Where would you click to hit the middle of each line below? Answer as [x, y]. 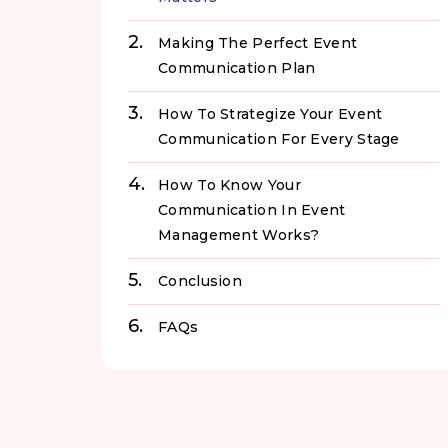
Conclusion [200, 281]
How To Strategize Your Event [270, 114]
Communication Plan [237, 68]
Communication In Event [252, 210]
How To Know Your [229, 185]
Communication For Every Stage [279, 139]
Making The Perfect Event [258, 43]
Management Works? [239, 235]
